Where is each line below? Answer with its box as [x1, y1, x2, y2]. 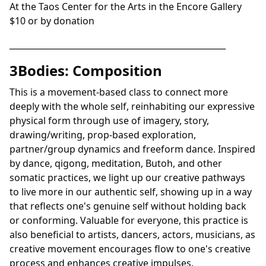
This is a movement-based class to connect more [9, 85, 228, 99]
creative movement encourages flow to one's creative [9, 242, 251, 255]
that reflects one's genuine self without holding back [9, 199, 246, 213]
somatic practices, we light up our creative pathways [9, 170, 245, 184]
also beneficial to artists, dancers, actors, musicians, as [9, 227, 255, 241]
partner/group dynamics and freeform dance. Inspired [9, 142, 255, 156]
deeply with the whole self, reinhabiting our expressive [9, 99, 255, 113]
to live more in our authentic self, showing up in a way [9, 185, 252, 198]
